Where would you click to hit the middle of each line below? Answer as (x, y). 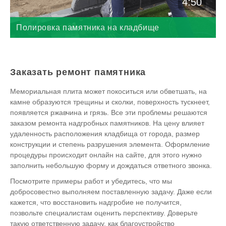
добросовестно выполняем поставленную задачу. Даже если (111, 192)
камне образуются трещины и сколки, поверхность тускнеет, (110, 102)
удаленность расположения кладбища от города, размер (105, 134)
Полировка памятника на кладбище (88, 28)
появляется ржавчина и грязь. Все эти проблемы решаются (109, 113)
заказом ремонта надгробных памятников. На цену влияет (107, 123)
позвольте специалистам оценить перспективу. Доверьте (104, 213)
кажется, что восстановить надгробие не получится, (96, 203)
